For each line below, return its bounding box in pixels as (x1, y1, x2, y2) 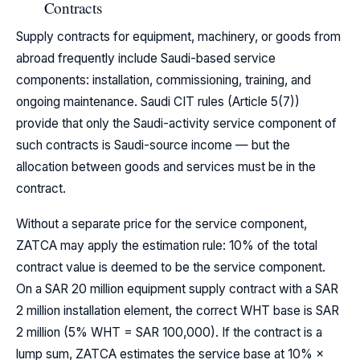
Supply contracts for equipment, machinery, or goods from (16, 28, 341, 44)
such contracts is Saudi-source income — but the (16, 137, 290, 153)
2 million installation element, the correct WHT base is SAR (16, 302, 339, 318)
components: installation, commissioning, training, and (16, 72, 311, 88)
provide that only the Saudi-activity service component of (16, 115, 337, 131)
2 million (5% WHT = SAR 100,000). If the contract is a (16, 324, 322, 340)
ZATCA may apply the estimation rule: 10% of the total (16, 237, 317, 253)
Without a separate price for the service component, (16, 215, 307, 231)
